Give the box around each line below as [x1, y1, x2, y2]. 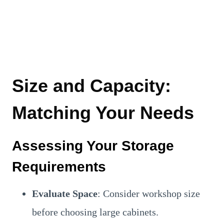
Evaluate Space [32, 187, 97, 199]
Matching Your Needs [12, 102, 194, 123]
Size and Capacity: [12, 75, 171, 96]
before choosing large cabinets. [32, 206, 158, 217]
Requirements [12, 158, 106, 174]
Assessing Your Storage [12, 137, 174, 153]
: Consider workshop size [97, 187, 200, 199]
